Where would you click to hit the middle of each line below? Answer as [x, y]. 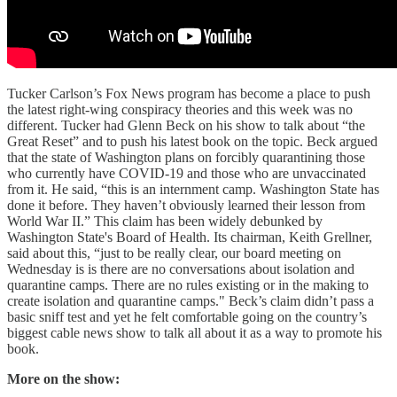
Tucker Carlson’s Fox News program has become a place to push [189, 94]
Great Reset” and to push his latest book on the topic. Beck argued [192, 142]
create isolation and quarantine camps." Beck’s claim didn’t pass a [191, 301]
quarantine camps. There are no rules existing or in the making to [188, 285]
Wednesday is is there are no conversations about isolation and [181, 269]
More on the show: [63, 379]
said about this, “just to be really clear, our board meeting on [174, 253]
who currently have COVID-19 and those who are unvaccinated [187, 174]
